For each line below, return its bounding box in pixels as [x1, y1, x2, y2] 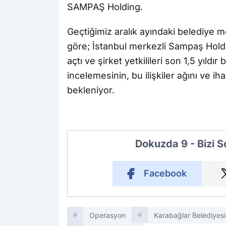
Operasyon [89, 211, 126, 220]
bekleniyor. [67, 85, 115, 96]
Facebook [143, 168, 187, 179]
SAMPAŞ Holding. [67, 2, 143, 13]
